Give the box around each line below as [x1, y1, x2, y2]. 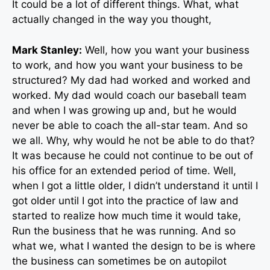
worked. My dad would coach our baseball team [12, 89, 246, 101]
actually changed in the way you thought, [12, 13, 212, 26]
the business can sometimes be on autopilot [12, 254, 227, 267]
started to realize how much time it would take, [12, 209, 241, 222]
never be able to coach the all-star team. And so [12, 119, 248, 131]
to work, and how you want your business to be [12, 58, 243, 71]
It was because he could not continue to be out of [12, 149, 253, 162]
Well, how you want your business [82, 43, 250, 56]
